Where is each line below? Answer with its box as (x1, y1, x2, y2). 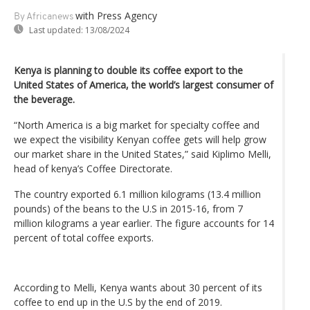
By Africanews (14, 11, 73, 22)
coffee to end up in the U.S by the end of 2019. (14, 295, 222, 309)
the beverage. (14, 92, 75, 106)
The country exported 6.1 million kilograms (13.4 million (14, 187, 261, 201)
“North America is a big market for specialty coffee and (14, 118, 259, 131)
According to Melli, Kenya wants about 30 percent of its (14, 280, 262, 294)
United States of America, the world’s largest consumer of (14, 77, 273, 91)
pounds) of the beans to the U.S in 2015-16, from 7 (14, 201, 243, 215)
